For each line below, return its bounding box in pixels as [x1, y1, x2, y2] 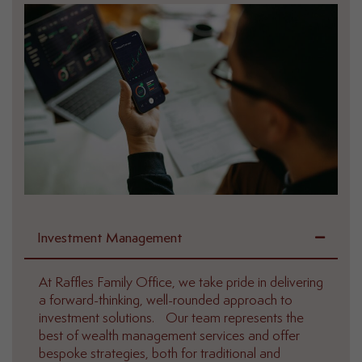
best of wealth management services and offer [39, 329, 300, 344]
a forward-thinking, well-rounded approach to [39, 293, 293, 309]
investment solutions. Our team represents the [39, 311, 304, 326]
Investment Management [37, 231, 183, 246]
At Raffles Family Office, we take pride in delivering [39, 276, 323, 291]
